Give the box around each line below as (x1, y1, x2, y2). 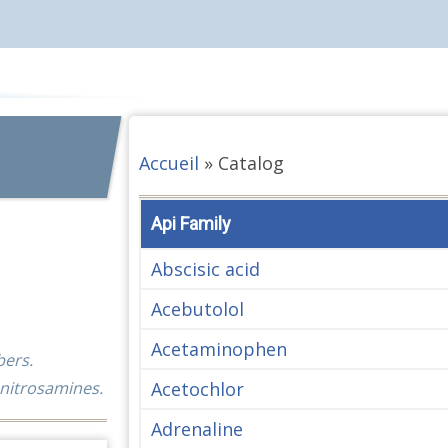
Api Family (150, 212, 231, 234)
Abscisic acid (150, 256, 260, 281)
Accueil (138, 150, 199, 175)
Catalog (217, 150, 284, 175)
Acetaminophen (150, 336, 287, 361)
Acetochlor (150, 376, 244, 401)
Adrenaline (150, 416, 243, 441)
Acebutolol (150, 296, 244, 321)
